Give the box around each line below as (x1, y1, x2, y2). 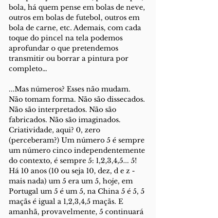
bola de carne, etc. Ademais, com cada (9, 23, 143, 32)
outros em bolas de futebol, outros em (9, 13, 142, 22)
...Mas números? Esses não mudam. (9, 85, 132, 93)
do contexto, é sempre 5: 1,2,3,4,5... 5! (9, 156, 139, 165)
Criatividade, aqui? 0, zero (9, 126, 102, 134)
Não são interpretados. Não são (9, 105, 118, 114)
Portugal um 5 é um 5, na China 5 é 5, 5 (9, 187, 146, 196)
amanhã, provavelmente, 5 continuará (9, 207, 145, 216)
